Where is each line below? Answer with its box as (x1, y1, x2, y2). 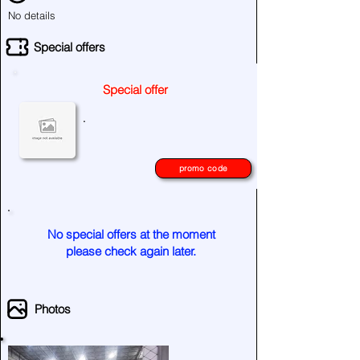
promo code (178, 163, 228, 174)
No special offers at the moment (47, 227, 215, 242)
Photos (35, 301, 71, 317)
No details (8, 9, 55, 22)
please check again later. (66, 243, 196, 259)
